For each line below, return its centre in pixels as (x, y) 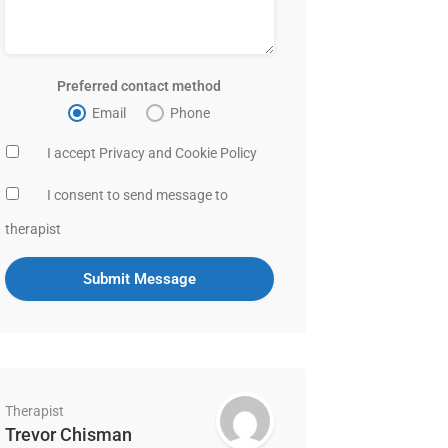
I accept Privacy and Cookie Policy (151, 153)
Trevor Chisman (68, 434)
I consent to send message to (137, 195)
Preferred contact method (139, 86)
